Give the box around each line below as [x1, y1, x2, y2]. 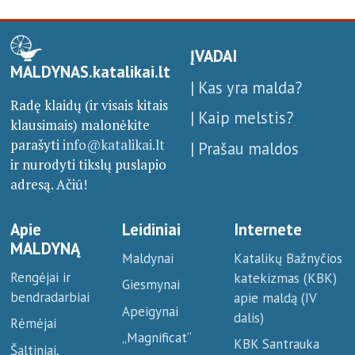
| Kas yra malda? [190, 76, 303, 98]
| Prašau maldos [190, 137, 300, 159]
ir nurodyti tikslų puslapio [10, 155, 166, 174]
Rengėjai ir [10, 268, 71, 286]
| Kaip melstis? [190, 107, 294, 129]
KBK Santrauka [234, 335, 320, 353]
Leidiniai [122, 218, 181, 240]
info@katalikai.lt [62, 136, 165, 155]
